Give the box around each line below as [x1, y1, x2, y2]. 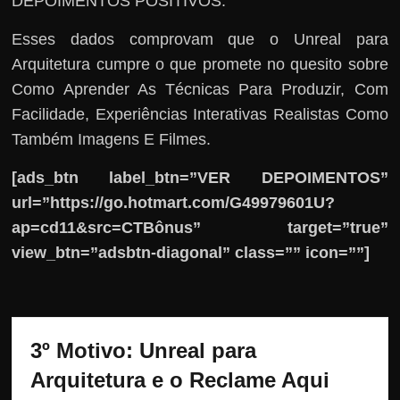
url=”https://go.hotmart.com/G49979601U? [12, 193, 336, 212]
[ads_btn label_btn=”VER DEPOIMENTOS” [12, 168, 388, 187]
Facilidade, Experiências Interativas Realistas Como [12, 104, 388, 123]
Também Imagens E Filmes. [12, 129, 212, 148]
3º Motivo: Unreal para [30, 337, 257, 362]
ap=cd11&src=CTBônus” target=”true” [12, 218, 388, 237]
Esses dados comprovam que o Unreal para [12, 29, 388, 48]
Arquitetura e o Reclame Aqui [30, 367, 330, 392]
